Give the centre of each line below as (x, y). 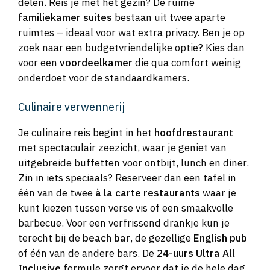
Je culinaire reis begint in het (86, 133)
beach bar (106, 238)
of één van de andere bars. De (87, 253)
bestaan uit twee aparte (169, 17)
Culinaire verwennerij (71, 107)
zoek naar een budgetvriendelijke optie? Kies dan (131, 47)
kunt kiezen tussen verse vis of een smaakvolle (126, 208)
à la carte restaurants (148, 193)
